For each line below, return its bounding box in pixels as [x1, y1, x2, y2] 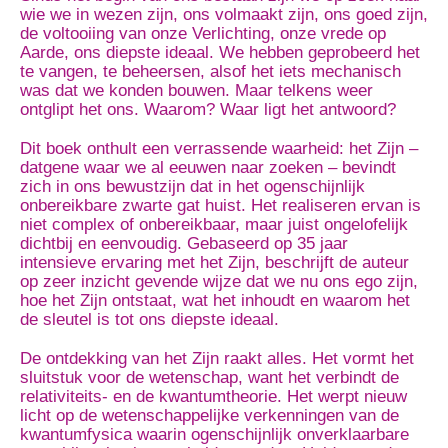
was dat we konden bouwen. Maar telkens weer [20, 81, 373, 100]
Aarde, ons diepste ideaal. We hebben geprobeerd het [20, 43, 420, 62]
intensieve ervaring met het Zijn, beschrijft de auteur [20, 253, 409, 272]
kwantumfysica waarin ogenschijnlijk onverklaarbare [20, 425, 409, 444]
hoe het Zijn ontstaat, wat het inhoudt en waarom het [20, 291, 410, 310]
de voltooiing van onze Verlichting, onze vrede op [20, 24, 386, 43]
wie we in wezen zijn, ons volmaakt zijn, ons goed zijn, [20, 5, 428, 24]
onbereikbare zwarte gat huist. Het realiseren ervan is [20, 196, 421, 215]
